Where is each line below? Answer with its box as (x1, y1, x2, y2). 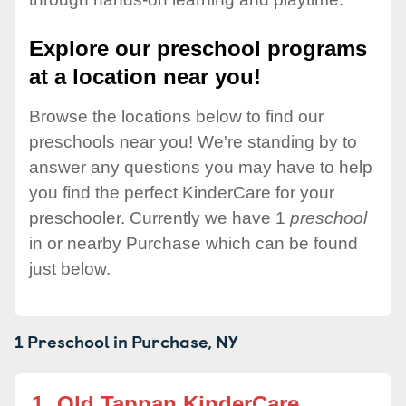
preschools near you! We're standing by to (29, 131, 357, 151)
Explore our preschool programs (29, 36, 367, 62)
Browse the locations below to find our (29, 106, 324, 126)
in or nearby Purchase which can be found (29, 233, 358, 253)
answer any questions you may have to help (29, 157, 372, 177)
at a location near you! (29, 64, 261, 90)
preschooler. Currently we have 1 (29, 208, 290, 227)
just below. (29, 258, 111, 278)
